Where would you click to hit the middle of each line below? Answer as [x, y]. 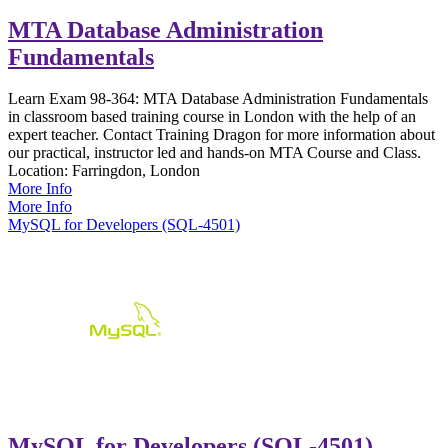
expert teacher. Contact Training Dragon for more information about [221, 135]
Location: [40, 171]
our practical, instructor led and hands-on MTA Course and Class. [214, 153]
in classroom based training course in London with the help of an [212, 117]
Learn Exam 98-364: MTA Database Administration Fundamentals [218, 99]
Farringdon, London [136, 171]
